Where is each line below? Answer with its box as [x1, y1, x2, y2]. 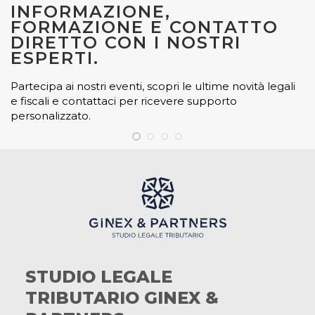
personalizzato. [11, 109, 91, 122]
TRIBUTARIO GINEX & [25, 288, 219, 308]
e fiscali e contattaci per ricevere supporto [11, 94, 237, 108]
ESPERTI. [11, 48, 99, 68]
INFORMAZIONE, [11, 1, 171, 22]
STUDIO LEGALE [25, 266, 172, 287]
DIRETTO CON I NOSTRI [11, 32, 241, 53]
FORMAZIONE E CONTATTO [11, 17, 278, 37]
